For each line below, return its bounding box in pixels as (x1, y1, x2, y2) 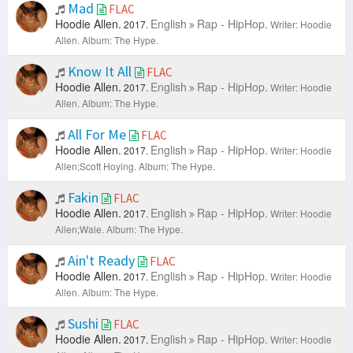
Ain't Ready (65, 251, 138, 270)
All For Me (65, 125, 129, 144)
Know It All (65, 62, 135, 81)
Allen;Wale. (55, 222, 104, 236)
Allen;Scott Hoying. (55, 159, 136, 173)
